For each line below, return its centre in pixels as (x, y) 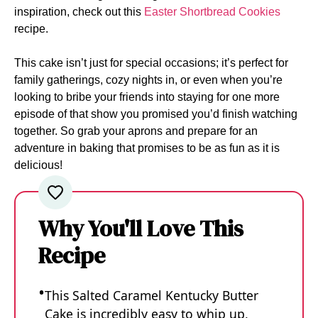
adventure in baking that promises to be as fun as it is (147, 148)
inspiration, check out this (79, 12)
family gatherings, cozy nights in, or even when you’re (148, 80)
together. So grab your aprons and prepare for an (136, 131)
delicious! (38, 165)
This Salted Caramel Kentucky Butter (152, 295)
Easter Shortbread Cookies (212, 12)
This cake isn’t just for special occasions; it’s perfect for (151, 63)
